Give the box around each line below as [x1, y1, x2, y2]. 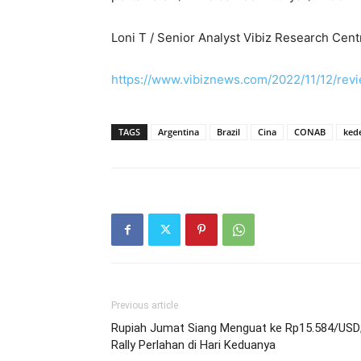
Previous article [111, 300, 178, 311]
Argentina [158, 126, 199, 138]
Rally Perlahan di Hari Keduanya [111, 338, 276, 352]
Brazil [217, 126, 240, 138]
